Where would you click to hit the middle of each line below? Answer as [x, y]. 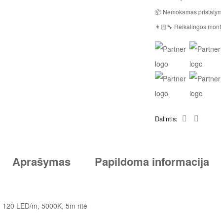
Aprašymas [41, 162]
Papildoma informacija [152, 162]
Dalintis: [167, 119]
